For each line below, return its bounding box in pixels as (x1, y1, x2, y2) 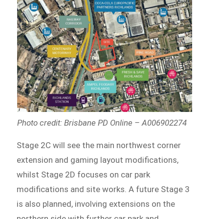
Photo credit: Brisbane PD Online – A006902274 (17, 118, 187, 128)
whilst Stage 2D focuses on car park (17, 170, 151, 180)
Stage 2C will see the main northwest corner (17, 140, 181, 151)
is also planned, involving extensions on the (17, 199, 175, 209)
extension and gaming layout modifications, (17, 155, 179, 165)
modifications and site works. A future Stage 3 (17, 184, 190, 195)
